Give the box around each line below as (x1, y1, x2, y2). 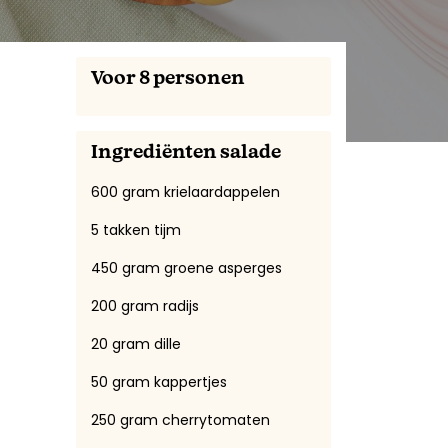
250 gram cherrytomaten (91, 409, 270, 430)
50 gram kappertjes (91, 371, 227, 392)
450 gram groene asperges (91, 257, 282, 278)
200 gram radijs (91, 295, 199, 316)
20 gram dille (91, 333, 181, 354)
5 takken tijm (91, 219, 181, 240)
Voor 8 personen (91, 69, 245, 88)
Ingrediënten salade (91, 143, 281, 162)
